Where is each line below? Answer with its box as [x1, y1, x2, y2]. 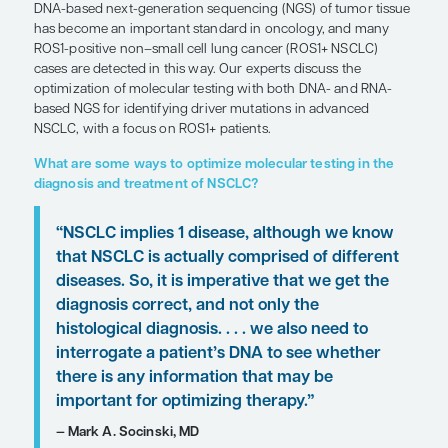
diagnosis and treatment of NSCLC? [45, 386, 345, 404]
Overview [45, 126, 128, 144]
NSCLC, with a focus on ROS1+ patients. [45, 313, 362, 331]
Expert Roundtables [45, 6, 150, 19]
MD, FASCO [45, 22, 107, 35]
